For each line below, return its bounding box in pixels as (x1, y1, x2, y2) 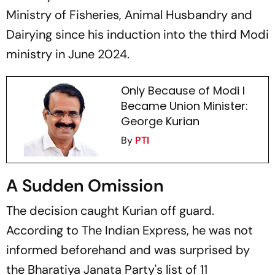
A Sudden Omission (6, 174, 163, 197)
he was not (189, 222, 253, 238)
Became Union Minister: (120, 98, 248, 114)
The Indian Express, (82, 222, 189, 238)
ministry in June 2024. (6, 45, 130, 62)
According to (6, 222, 82, 238)
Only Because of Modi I (120, 82, 245, 98)
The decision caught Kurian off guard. (6, 202, 214, 219)
